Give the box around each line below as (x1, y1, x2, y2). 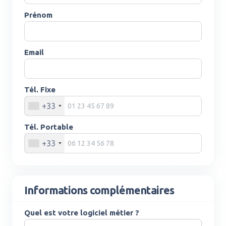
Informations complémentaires (24, 184, 175, 196)
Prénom (24, 11, 52, 19)
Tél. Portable (24, 123, 73, 131)
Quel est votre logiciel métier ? (24, 208, 139, 217)
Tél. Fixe (24, 85, 55, 94)
